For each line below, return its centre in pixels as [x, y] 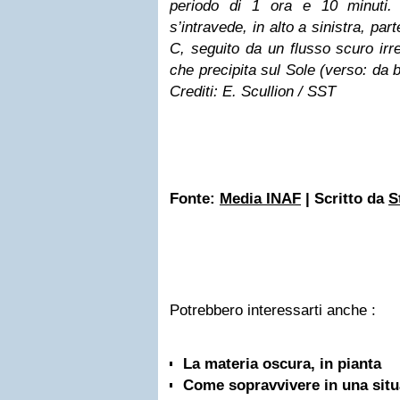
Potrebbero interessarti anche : [273, 310]
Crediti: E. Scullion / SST [253, 92]
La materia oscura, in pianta [282, 364]
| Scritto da [345, 199]
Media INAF [260, 199]
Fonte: [195, 199]
